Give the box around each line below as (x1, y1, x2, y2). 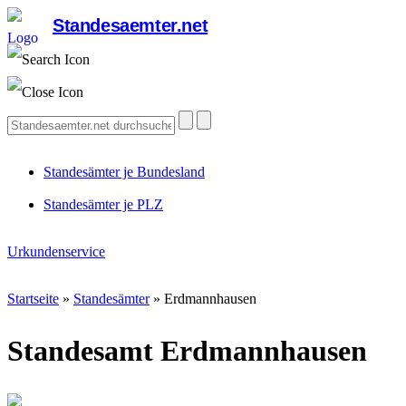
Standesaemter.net (53, 15, 208, 35)
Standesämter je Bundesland (43, 164, 205, 179)
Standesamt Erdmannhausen (7, 334, 367, 368)
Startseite (7, 291, 59, 306)
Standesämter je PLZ (43, 197, 163, 212)
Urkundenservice (7, 244, 105, 259)
